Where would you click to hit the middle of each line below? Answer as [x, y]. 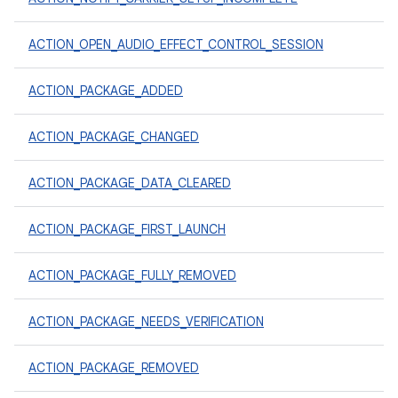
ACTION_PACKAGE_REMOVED [114, 368]
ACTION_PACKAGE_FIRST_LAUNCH [127, 229]
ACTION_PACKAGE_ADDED [106, 91]
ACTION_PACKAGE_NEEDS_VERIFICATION [146, 322]
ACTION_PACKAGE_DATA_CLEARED [130, 183]
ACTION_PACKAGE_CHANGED [114, 137]
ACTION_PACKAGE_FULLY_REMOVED [132, 275]
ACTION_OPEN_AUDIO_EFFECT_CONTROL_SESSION [176, 44]
